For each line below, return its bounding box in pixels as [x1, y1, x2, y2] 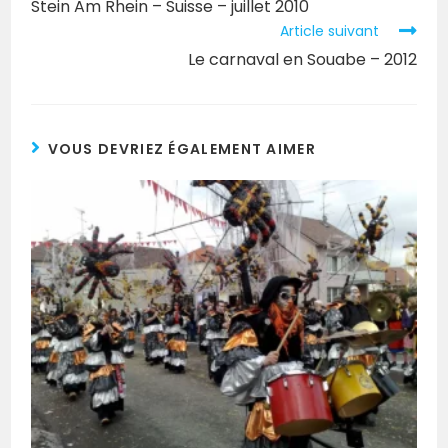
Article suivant [279, 21, 379, 42]
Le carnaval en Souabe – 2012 [187, 48, 417, 72]
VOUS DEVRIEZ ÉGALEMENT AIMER [47, 139, 316, 160]
